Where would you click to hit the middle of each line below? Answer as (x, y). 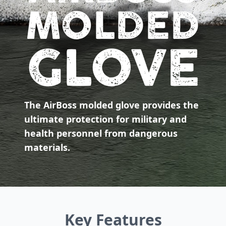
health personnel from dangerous (101, 133)
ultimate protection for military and (105, 119)
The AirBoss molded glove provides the (111, 105)
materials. (47, 147)
